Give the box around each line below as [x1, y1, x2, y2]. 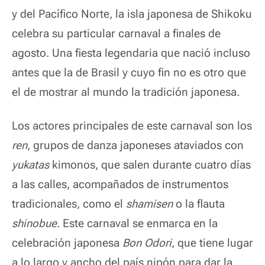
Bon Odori [122, 236, 172, 250]
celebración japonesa [12, 236, 122, 250]
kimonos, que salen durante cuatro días [52, 158, 251, 172]
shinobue [12, 216, 57, 230]
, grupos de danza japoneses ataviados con [27, 138, 244, 152]
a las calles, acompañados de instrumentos [12, 177, 228, 191]
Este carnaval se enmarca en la [63, 216, 218, 230]
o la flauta [176, 197, 225, 211]
